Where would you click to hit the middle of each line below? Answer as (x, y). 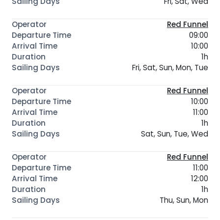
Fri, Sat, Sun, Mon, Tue (170, 67)
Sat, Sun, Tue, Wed (175, 134)
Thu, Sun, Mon (184, 200)
